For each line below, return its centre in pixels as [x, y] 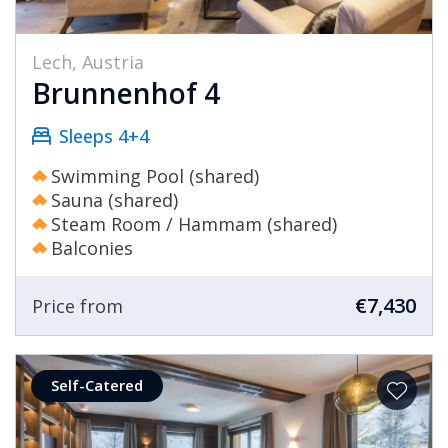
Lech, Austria [88, 62]
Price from [77, 305]
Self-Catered [97, 385]
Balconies [92, 248]
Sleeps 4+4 [104, 136]
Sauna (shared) [114, 200]
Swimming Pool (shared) [155, 176]
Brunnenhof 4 [126, 93]
